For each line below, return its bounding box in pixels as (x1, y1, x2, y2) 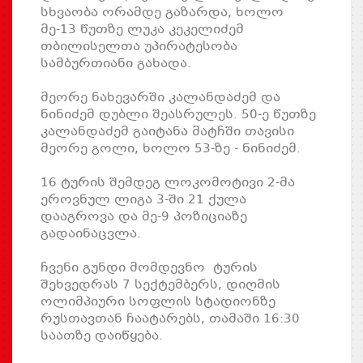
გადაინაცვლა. (41, 224, 141, 244)
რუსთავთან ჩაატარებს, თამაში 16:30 (41, 309, 300, 329)
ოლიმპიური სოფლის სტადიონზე (41, 292, 275, 312)
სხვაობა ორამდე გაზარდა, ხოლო (41, 2, 284, 23)
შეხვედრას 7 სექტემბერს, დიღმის (41, 275, 280, 295)
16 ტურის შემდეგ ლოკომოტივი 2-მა (41, 173, 295, 193)
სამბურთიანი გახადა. (41, 53, 191, 74)
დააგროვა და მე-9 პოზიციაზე (41, 207, 247, 227)
